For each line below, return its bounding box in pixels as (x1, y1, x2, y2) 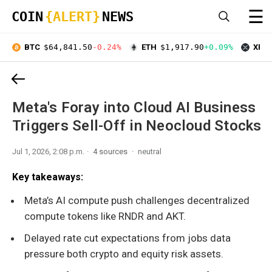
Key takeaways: (12, 171, 83, 183)
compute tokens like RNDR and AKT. (24, 209, 186, 222)
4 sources (93, 146, 129, 156)
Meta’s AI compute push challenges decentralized (24, 194, 250, 206)
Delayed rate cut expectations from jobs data (24, 231, 231, 244)
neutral (138, 146, 161, 156)
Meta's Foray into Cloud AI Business (12, 98, 256, 116)
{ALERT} (45, 9, 100, 24)
